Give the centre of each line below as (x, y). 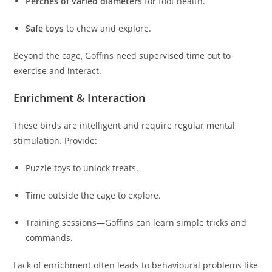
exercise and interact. (58, 71)
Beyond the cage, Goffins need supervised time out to (122, 56)
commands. (49, 238)
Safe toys (45, 29)
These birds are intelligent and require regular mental (124, 126)
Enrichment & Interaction (80, 98)
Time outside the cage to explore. (93, 195)
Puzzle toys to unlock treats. (82, 168)
